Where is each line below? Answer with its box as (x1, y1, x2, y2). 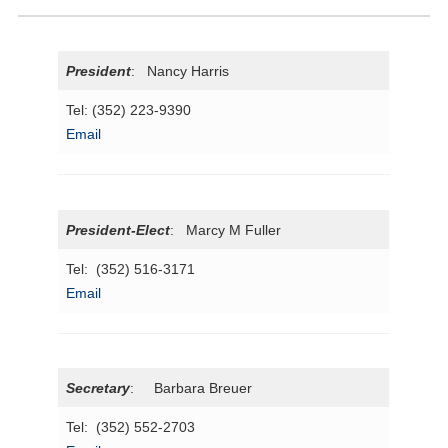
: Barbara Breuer (130, 380, 253, 397)
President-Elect (66, 221, 171, 238)
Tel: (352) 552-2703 (66, 419, 196, 436)
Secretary (66, 380, 131, 397)
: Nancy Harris (131, 63, 230, 80)
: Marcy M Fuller (170, 221, 282, 238)
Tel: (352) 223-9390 (66, 102, 192, 119)
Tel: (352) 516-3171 (66, 260, 196, 277)
